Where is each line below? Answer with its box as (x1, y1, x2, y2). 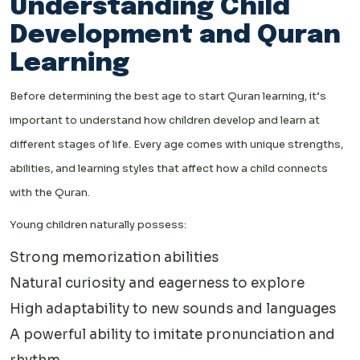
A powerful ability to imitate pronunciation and (10, 326, 335, 344)
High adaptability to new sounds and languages (10, 301, 336, 318)
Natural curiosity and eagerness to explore (10, 275, 305, 292)
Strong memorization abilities (10, 249, 219, 267)
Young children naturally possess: (10, 218, 186, 232)
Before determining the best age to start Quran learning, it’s (10, 89, 326, 104)
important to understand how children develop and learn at (10, 113, 320, 128)
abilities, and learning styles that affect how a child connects (10, 162, 328, 176)
